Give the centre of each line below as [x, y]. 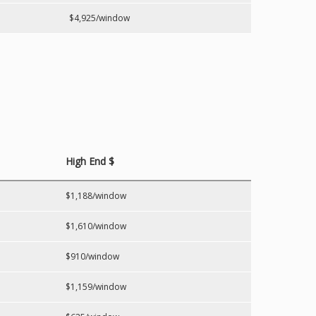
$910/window [92, 256]
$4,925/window [99, 18]
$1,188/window [96, 196]
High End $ [90, 161]
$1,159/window [96, 287]
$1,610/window [96, 226]
